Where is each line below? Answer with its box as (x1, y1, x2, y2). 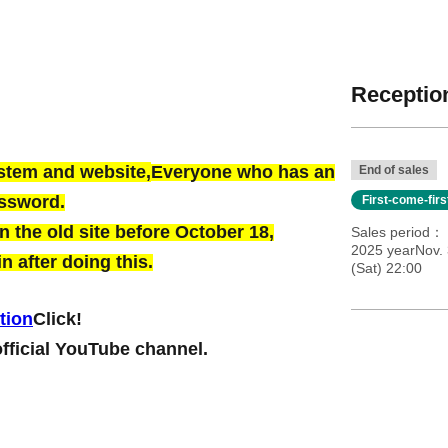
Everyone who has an (151, 162, 335, 182)
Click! (33, 309, 82, 329)
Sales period (350, 224, 430, 240)
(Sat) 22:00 (350, 260, 422, 276)
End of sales (358, 163, 429, 177)
